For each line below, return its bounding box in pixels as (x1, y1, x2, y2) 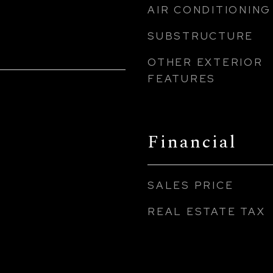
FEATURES (147, 72, 216, 85)
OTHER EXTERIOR (147, 55, 263, 69)
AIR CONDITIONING (147, 3, 271, 16)
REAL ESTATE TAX (147, 205, 266, 218)
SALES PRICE (147, 179, 234, 192)
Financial (147, 129, 237, 155)
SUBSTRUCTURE (147, 29, 253, 43)
